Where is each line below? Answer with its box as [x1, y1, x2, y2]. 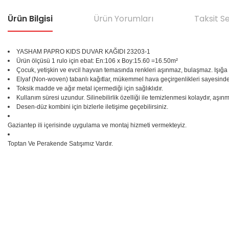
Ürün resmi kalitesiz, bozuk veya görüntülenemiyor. [20, 215, 176, 223]
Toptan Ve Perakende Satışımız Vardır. [8, 140, 113, 147]
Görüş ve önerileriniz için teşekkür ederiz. [8, 189, 143, 198]
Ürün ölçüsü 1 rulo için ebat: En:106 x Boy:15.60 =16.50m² [16, 57, 178, 64]
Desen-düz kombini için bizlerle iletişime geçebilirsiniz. [16, 103, 168, 110]
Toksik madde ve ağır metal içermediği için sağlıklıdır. [16, 85, 163, 92]
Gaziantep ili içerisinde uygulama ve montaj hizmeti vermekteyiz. [8, 122, 187, 129]
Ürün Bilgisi [8, 13, 53, 25]
